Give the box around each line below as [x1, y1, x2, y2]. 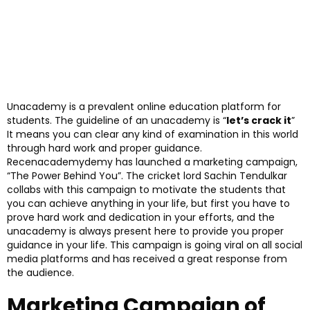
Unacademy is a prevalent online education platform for [7, 100, 281, 114]
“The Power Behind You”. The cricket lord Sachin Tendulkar [7, 169, 287, 183]
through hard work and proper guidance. [7, 141, 202, 156]
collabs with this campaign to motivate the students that [7, 183, 286, 197]
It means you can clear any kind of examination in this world [7, 127, 298, 142]
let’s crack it [226, 113, 291, 128]
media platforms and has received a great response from [7, 252, 287, 266]
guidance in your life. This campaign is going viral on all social [7, 238, 302, 253]
